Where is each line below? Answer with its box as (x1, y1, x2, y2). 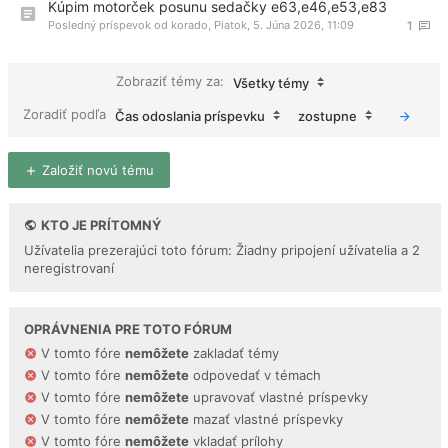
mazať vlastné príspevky (189, 410, 343, 427)
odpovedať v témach (189, 366, 321, 383)
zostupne (298, 107, 357, 124)
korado (171, 17, 208, 32)
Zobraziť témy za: (115, 73, 228, 90)
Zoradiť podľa (23, 106, 110, 123)
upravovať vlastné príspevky (189, 388, 368, 405)
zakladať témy (189, 344, 279, 361)
